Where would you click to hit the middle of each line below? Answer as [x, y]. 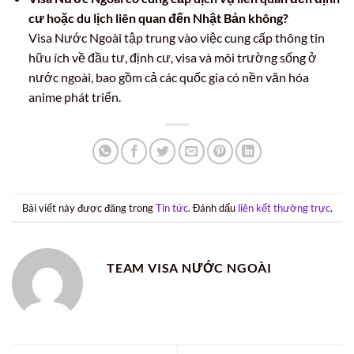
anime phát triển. [74, 97]
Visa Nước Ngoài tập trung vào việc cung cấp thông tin [176, 38]
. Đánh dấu [213, 207]
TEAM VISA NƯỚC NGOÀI [189, 268]
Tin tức [171, 207]
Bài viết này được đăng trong [88, 207]
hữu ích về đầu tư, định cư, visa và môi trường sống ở [172, 58]
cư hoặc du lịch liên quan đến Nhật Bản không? [158, 18]
